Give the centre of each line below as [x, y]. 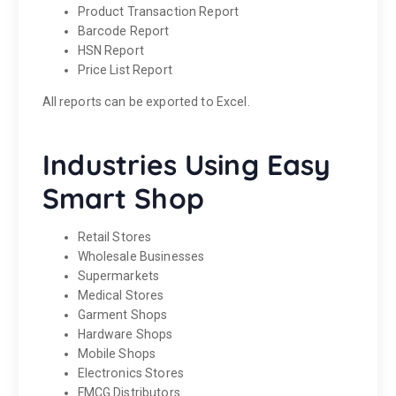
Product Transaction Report [158, 11]
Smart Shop [123, 198]
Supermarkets [118, 275]
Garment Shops [122, 314]
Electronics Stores [131, 373]
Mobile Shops [117, 353]
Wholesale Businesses [141, 256]
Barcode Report [123, 30]
